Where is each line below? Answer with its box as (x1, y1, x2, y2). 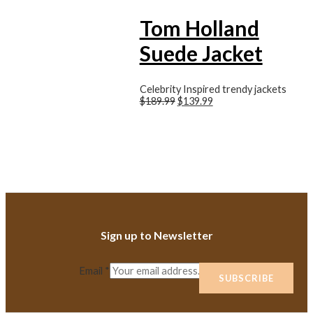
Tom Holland (139, 15, 259, 41)
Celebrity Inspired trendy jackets (139, 82, 286, 95)
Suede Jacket (139, 40, 263, 66)
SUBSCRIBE (219, 272, 274, 284)
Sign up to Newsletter (100, 228, 213, 242)
